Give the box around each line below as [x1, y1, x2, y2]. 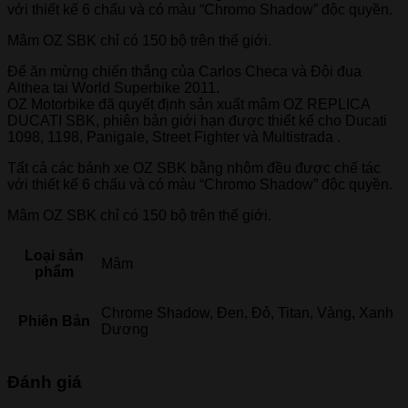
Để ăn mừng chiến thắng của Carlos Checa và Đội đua [7, 63, 362, 79]
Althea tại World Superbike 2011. [7, 79, 219, 96]
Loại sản [24, 247, 84, 263]
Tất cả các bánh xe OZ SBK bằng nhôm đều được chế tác [7, 159, 381, 176]
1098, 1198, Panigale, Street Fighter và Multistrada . [7, 128, 341, 145]
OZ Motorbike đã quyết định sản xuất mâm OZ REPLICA [7, 96, 370, 112]
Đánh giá [7, 372, 82, 392]
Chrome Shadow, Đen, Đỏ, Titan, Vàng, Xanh [101, 304, 393, 321]
